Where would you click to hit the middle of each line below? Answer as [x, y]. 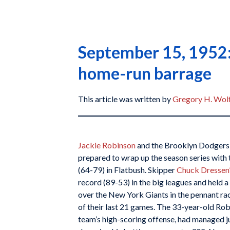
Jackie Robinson [107, 145]
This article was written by [125, 99]
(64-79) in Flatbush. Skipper [127, 169]
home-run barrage [145, 73]
